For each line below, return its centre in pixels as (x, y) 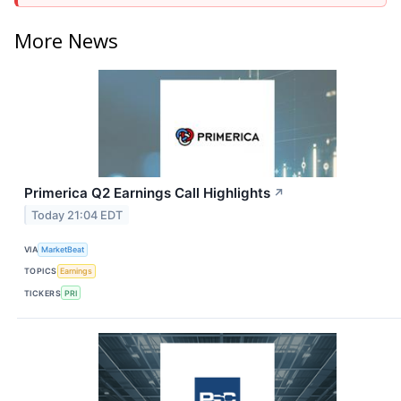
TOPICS (41, 271)
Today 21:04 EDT (77, 215)
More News (66, 40)
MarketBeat (63, 250)
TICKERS (43, 293)
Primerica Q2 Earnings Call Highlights (147, 192)
